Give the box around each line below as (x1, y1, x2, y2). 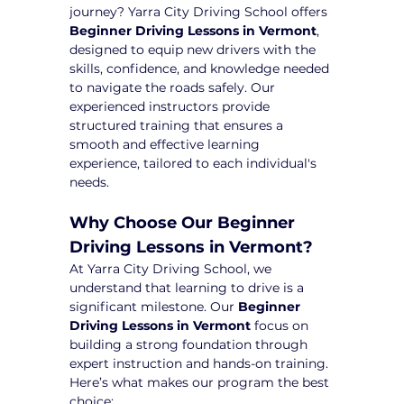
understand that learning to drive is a (69, 279, 308, 296)
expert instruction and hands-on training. (69, 354, 333, 372)
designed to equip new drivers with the (69, 41, 320, 58)
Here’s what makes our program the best (69, 373, 334, 390)
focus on (251, 317, 313, 334)
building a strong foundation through (69, 335, 312, 353)
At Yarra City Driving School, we (69, 260, 276, 277)
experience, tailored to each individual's (69, 154, 321, 171)
